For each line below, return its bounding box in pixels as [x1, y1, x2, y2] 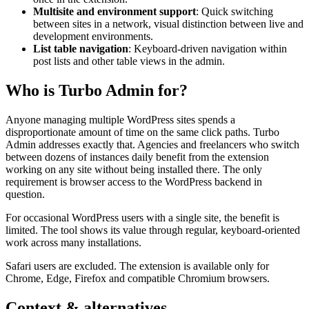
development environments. [33, 30, 153, 43]
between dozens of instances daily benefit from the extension [6, 151, 269, 163]
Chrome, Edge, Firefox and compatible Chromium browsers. [6, 272, 270, 285]
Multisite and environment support [33, 6, 196, 18]
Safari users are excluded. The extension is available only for [6, 260, 269, 272]
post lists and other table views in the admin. [33, 55, 225, 68]
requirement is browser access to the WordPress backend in [6, 176, 262, 188]
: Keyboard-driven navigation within [128, 43, 287, 55]
